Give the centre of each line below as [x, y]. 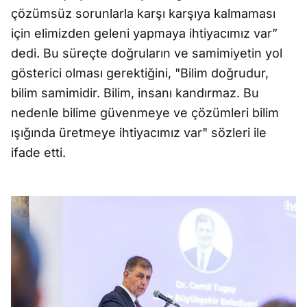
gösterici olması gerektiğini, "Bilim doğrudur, [140, 73]
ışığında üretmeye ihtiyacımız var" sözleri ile [139, 133]
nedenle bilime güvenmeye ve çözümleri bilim [145, 113]
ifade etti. [38, 152]
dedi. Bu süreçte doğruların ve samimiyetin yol [147, 53]
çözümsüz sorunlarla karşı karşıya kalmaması [143, 13]
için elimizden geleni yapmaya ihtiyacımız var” [144, 33]
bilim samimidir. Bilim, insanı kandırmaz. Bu [135, 93]
